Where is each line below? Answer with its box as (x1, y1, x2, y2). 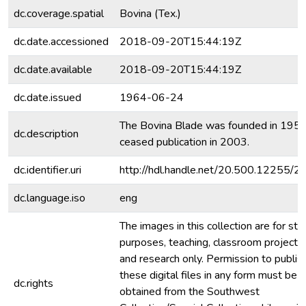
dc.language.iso (14, 191, 85, 206)
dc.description (14, 126, 79, 141)
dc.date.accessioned (14, 34, 109, 49)
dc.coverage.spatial (14, 6, 104, 21)
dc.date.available (14, 62, 92, 77)
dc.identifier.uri (14, 163, 81, 178)
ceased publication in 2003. (120, 135, 249, 150)
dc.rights (14, 276, 53, 291)
